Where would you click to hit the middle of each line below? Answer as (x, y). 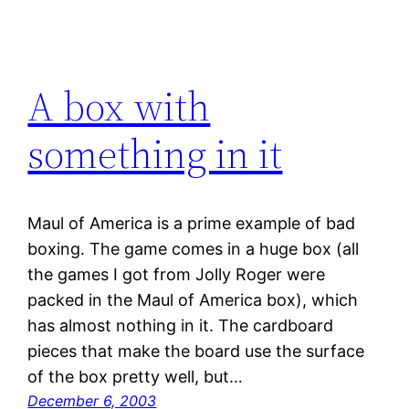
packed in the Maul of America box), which (193, 300)
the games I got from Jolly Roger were (177, 275)
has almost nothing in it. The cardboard (181, 326)
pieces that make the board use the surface (196, 351)
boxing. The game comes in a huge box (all (194, 249)
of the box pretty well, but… (136, 377)
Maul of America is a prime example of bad (192, 224)
